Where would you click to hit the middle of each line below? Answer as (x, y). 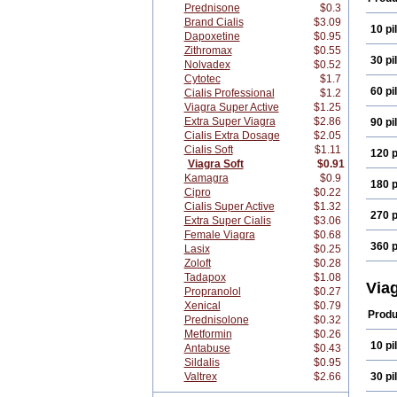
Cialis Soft (208, 150)
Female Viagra (219, 235)
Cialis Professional (229, 93)
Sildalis (202, 362)
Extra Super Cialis (227, 221)
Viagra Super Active (231, 107)
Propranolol (212, 292)
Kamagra (206, 178)
